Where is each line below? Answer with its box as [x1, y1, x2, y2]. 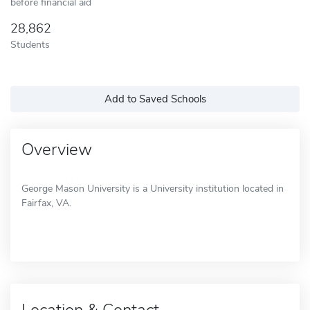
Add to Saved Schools [104, 91, 206, 106]
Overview [21, 138, 92, 161]
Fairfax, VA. [21, 196, 71, 210]
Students [10, 37, 50, 51]
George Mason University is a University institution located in [21, 181, 284, 195]
